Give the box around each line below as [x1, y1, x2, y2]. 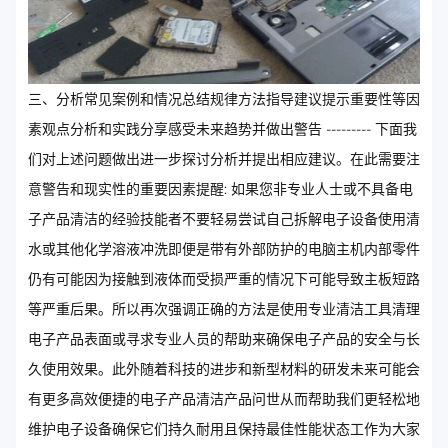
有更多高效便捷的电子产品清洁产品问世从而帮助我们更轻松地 [28, 389, 420, 408]
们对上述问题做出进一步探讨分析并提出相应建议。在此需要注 [28, 149, 420, 168]
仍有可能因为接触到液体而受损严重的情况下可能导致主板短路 [28, 269, 420, 288]
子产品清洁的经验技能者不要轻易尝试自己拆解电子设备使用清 [28, 209, 420, 228]
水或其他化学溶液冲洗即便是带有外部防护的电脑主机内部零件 [28, 239, 420, 258]
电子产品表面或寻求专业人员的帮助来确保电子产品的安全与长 [28, 329, 420, 348]
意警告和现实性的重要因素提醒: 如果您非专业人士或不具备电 [28, 179, 413, 198]
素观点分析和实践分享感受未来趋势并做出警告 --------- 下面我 [28, 119, 417, 138]
